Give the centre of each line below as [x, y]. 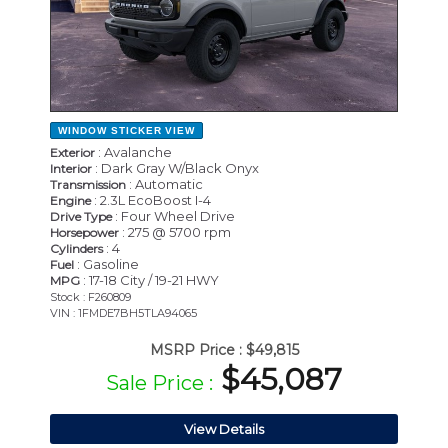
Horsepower [84, 233]
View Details [224, 429]
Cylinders [76, 249]
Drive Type [81, 217]
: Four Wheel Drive [173, 216]
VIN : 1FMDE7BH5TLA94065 [123, 313]
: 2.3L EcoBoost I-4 [151, 200]
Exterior [72, 153]
